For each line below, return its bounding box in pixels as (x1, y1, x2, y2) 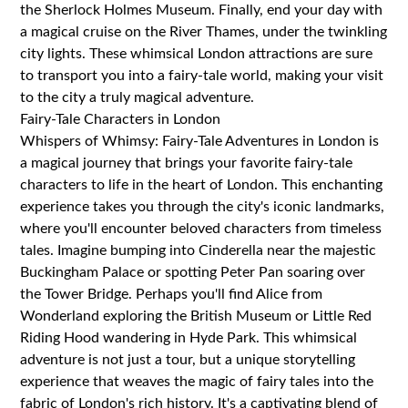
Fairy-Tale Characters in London (20, 111, 221, 127)
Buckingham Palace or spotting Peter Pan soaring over (20, 264, 366, 280)
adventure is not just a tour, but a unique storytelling (20, 352, 356, 367)
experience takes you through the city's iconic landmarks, (20, 199, 385, 214)
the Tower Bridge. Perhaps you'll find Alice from (20, 286, 323, 301)
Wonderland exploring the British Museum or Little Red (20, 308, 372, 323)
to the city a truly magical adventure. (20, 89, 255, 105)
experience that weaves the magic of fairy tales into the (20, 373, 374, 389)
